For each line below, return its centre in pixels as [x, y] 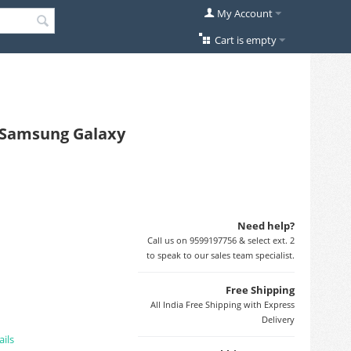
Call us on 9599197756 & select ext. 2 [221, 240]
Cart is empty [245, 40]
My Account [244, 13]
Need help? [266, 225]
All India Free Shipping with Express [223, 304]
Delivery [278, 319]
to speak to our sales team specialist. [221, 255]
